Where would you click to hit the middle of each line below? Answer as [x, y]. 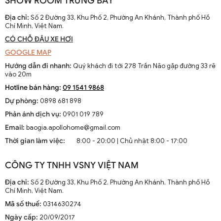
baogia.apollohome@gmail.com [73, 128]
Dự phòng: [22, 101]
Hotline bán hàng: [33, 88]
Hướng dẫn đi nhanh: [38, 66]
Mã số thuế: [23, 204]
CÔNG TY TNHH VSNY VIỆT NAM [72, 166]
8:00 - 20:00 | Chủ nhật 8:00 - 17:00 [132, 141]
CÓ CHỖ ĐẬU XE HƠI [39, 39]
